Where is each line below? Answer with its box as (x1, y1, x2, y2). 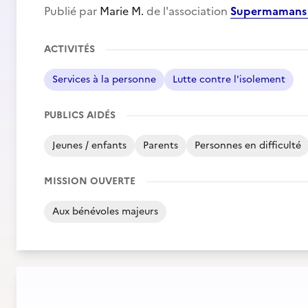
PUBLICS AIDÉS (44, 108, 115, 122)
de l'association (144, 3, 230, 19)
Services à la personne (52, 72, 156, 87)
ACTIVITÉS (44, 42, 95, 56)
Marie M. (100, 3, 144, 19)
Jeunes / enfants (52, 138, 126, 153)
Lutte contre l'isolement (173, 72, 285, 87)
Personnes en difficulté (195, 138, 301, 153)
